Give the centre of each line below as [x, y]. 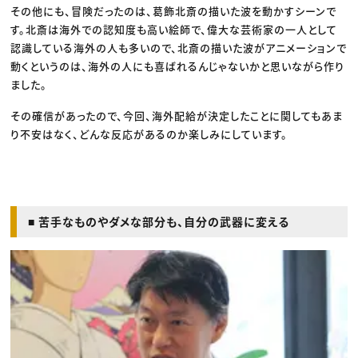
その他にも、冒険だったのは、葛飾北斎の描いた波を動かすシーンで [174, 11]
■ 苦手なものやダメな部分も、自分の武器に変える [159, 222]
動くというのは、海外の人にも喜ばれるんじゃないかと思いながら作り [178, 66]
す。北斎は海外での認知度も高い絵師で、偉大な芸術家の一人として [174, 30]
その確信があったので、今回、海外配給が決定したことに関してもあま [177, 116]
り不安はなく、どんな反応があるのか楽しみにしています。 [149, 134]
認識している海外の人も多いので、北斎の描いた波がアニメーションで [179, 48]
